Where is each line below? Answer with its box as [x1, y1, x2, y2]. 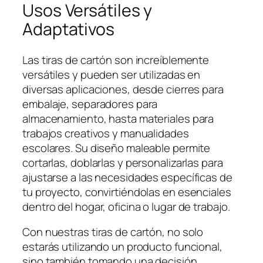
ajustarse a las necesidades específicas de [22, 169, 232, 185]
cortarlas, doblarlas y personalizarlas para [22, 154, 223, 170]
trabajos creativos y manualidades [22, 125, 189, 141]
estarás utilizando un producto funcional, [22, 239, 222, 255]
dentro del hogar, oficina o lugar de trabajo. [22, 198, 230, 214]
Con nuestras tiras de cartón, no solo [22, 224, 204, 240]
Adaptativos [22, 18, 114, 41]
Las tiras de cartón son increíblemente [22, 52, 210, 68]
